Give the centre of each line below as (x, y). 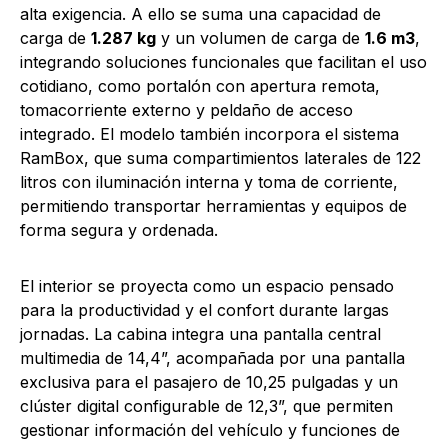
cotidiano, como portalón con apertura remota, (200, 85)
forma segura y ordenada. (119, 229)
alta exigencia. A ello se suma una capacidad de (200, 13)
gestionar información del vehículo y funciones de (210, 429)
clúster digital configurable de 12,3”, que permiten (206, 405)
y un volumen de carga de (260, 37)
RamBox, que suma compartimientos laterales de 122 (220, 157)
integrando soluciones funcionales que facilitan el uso (223, 61)
